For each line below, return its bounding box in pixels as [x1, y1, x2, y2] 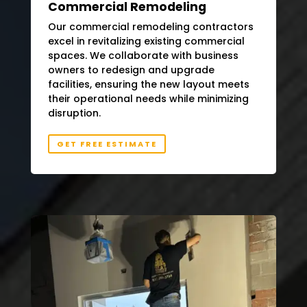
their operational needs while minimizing [47, 91, 249, 106]
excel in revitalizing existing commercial [47, 34, 245, 48]
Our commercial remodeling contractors [47, 19, 254, 34]
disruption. [47, 106, 101, 120]
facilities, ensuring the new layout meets [47, 77, 249, 91]
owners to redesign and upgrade [47, 62, 214, 77]
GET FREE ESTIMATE [56, 138, 157, 150]
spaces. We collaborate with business [47, 48, 238, 62]
